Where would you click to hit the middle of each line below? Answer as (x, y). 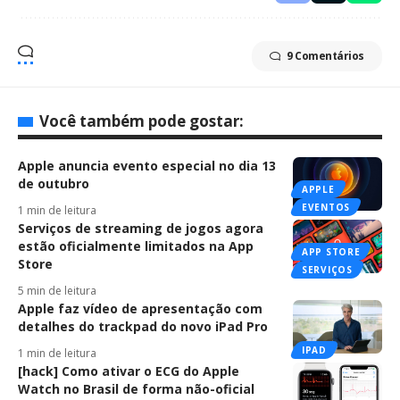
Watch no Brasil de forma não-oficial (136, 388)
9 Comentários (325, 55)
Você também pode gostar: (142, 121)
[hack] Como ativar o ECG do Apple (129, 371)
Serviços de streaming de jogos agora (141, 228)
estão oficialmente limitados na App (136, 246)
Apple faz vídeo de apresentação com (140, 308)
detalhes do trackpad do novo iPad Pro (143, 326)
